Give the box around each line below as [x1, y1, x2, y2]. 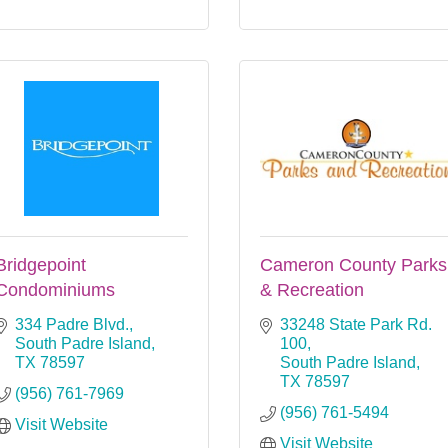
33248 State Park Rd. [280, 315, 432, 333]
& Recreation [260, 279, 364, 300]
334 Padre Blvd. [15, 315, 129, 333]
